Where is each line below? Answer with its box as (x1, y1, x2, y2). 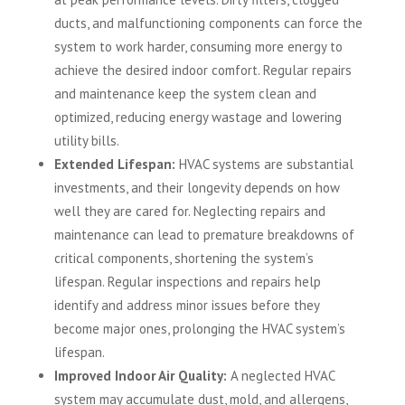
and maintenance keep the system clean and (53, 85, 316, 103)
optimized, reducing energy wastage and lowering (53, 108, 342, 127)
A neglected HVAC (226, 367, 334, 385)
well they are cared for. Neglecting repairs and (53, 202, 325, 221)
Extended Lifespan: (53, 155, 175, 174)
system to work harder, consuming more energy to (53, 38, 343, 56)
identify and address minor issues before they (53, 297, 319, 315)
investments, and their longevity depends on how (53, 179, 340, 197)
